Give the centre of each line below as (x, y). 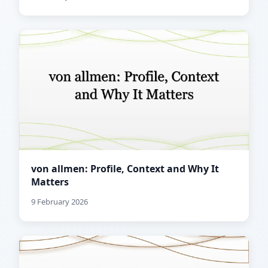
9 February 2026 (60, 202)
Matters (50, 182)
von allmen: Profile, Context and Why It (125, 169)
